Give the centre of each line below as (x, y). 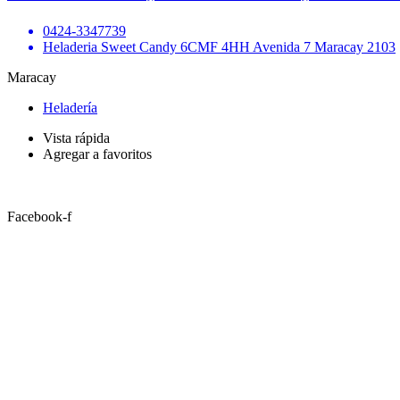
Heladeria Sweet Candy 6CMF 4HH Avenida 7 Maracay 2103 (219, 47)
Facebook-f (39, 217)
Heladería (70, 108)
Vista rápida (76, 138)
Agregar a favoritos (97, 154)
